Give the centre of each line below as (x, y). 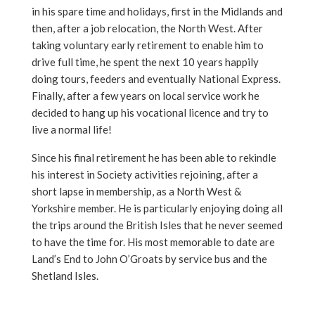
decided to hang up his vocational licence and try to (150, 113)
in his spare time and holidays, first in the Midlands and (157, 12)
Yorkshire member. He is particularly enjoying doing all (157, 208)
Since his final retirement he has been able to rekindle (154, 158)
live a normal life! (72, 130)
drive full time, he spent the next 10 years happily (145, 62)
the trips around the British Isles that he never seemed (157, 225)
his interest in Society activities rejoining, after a (145, 175)
